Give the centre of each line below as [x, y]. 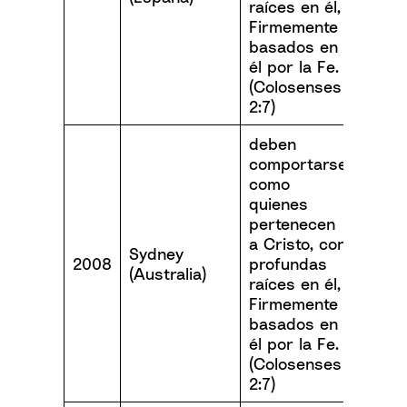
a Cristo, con [298, 243]
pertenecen [292, 223]
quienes [278, 203]
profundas [288, 263]
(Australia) [168, 273]
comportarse [298, 164]
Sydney [156, 253]
